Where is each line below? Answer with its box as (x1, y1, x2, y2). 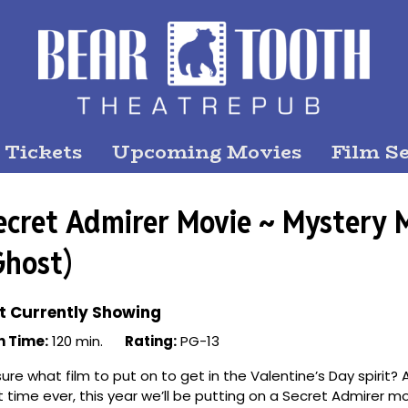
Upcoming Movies (112, 137, 302, 167)
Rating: (125, 331, 177, 351)
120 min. (48, 331, 103, 351)
